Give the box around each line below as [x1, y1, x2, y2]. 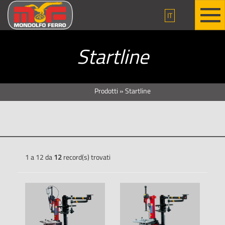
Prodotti [94, 85, 118, 96]
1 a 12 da [25, 152, 54, 162]
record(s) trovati [62, 152, 110, 162]
